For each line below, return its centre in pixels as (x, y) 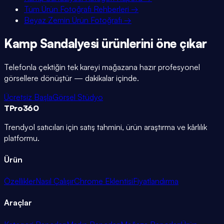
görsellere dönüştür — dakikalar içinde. (71, 78)
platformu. (22, 138)
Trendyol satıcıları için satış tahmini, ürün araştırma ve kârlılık (105, 127)
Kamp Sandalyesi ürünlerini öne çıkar (105, 43)
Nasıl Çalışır (55, 181)
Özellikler (20, 181)
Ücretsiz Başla (28, 97)
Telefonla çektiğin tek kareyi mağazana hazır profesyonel (102, 67)
